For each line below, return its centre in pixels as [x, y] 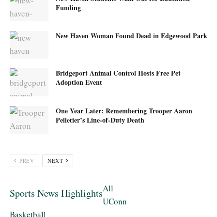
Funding [68, 7]
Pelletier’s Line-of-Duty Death [100, 120]
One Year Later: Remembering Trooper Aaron [124, 110]
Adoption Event [79, 82]
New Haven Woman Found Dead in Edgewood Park [132, 36]
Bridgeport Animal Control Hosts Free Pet [118, 73]
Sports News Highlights [56, 193]
